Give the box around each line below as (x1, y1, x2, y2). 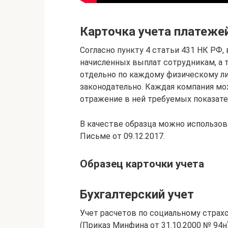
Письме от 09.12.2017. (80, 131, 165, 141)
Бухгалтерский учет (80, 187, 194, 202)
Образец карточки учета (80, 158, 204, 170)
